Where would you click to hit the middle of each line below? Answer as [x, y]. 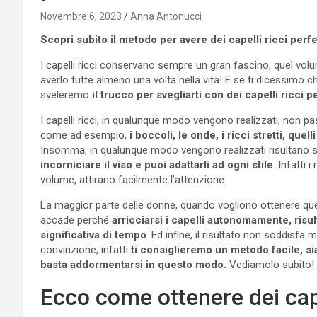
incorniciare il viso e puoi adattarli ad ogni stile [157, 165]
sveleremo [66, 94]
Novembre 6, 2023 [81, 16]
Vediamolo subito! [270, 264]
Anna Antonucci [166, 16]
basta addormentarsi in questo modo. [133, 264]
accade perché [76, 220]
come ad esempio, [83, 135]
